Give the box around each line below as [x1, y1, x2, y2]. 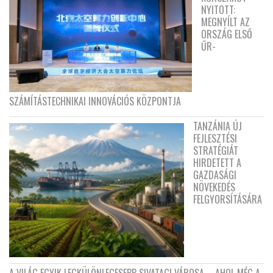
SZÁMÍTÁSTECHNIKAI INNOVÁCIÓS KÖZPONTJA [9, 93, 181, 108]
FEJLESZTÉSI [193, 130, 237, 146]
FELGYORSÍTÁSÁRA [193, 191, 262, 207]
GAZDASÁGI [193, 167, 236, 182]
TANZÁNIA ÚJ [193, 118, 242, 133]
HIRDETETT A [193, 155, 241, 170]
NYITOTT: [201, 2, 235, 17]
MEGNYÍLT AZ [201, 14, 250, 29]
